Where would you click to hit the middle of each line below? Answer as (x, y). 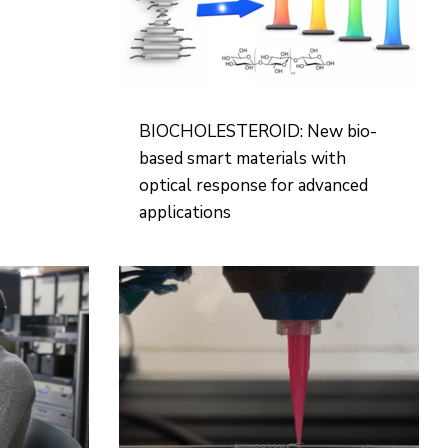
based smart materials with (242, 158)
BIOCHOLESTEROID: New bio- (257, 131)
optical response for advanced (253, 185)
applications (184, 212)
